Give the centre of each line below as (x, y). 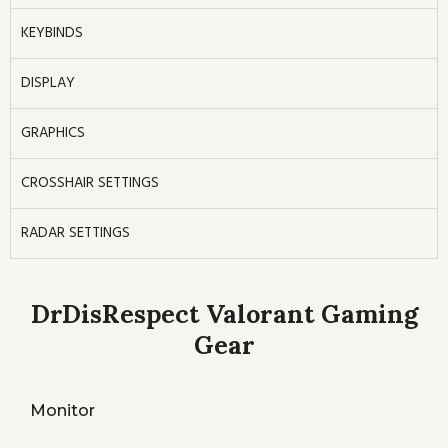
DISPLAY (48, 83)
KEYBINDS (52, 33)
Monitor (62, 410)
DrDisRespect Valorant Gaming (224, 314)
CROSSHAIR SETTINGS (90, 183)
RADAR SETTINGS (75, 233)
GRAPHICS (53, 133)
